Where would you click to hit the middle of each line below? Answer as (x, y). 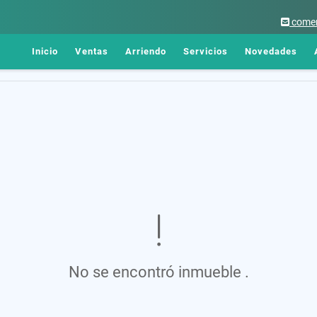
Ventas (92, 51)
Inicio (45, 51)
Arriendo (146, 51)
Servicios (206, 51)
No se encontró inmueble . (158, 272)
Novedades (271, 51)
